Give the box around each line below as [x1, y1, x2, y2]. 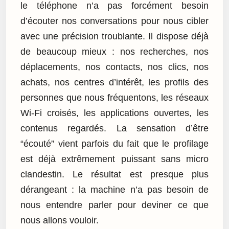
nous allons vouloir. [20, 215, 99, 225]
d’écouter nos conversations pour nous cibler [20, 15, 209, 26]
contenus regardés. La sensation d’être [20, 123, 209, 133]
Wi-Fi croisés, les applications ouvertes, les [20, 107, 209, 118]
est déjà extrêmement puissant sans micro [20, 153, 209, 164]
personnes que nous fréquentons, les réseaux [20, 92, 209, 103]
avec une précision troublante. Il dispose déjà [20, 31, 209, 41]
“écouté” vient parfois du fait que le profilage [20, 138, 209, 149]
